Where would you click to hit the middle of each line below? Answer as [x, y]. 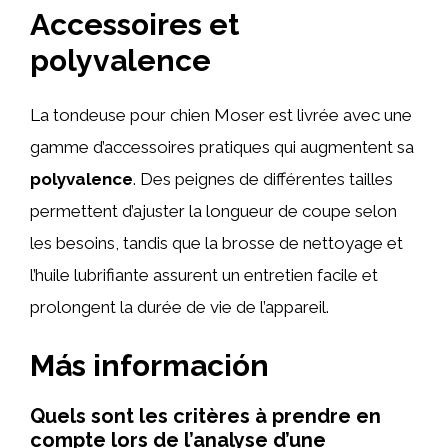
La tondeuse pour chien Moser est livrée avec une [221, 114]
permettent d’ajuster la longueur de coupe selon [213, 210]
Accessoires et [134, 24]
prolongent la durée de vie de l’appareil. [179, 306]
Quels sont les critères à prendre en [205, 416]
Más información [149, 365]
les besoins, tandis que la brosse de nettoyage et [216, 242]
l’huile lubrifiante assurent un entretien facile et [204, 274]
